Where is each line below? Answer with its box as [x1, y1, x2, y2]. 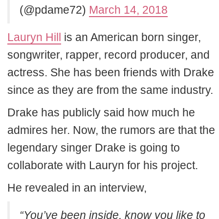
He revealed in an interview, [7, 181, 147, 194]
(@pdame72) [20, 3, 89, 16]
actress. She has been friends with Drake [7, 66, 214, 79]
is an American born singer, [61, 31, 201, 44]
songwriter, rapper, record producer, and [7, 48, 210, 61]
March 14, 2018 [89, 3, 168, 16]
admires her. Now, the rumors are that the [7, 124, 215, 136]
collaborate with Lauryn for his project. [7, 159, 198, 172]
